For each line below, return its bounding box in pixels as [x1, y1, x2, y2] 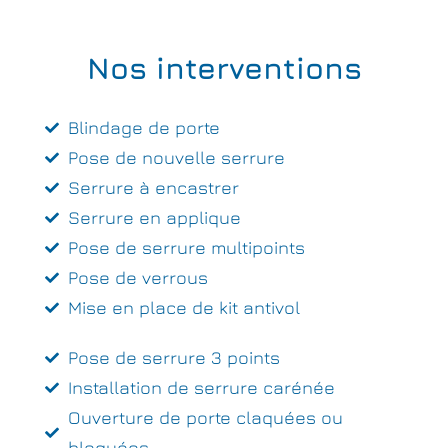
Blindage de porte [67, 117, 220, 138]
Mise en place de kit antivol [67, 297, 300, 318]
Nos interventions [86, 50, 362, 86]
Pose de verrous [67, 267, 208, 288]
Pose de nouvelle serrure [67, 147, 285, 168]
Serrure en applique [67, 207, 241, 228]
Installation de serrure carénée [67, 377, 335, 398]
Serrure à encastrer [67, 177, 239, 198]
